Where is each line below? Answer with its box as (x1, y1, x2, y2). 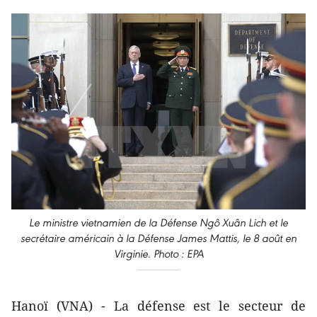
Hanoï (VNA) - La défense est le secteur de (11, 297, 306, 315)
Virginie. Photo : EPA (113, 247, 204, 261)
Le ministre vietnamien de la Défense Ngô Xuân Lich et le (29, 216, 288, 230)
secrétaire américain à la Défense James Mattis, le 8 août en (21, 231, 296, 246)
